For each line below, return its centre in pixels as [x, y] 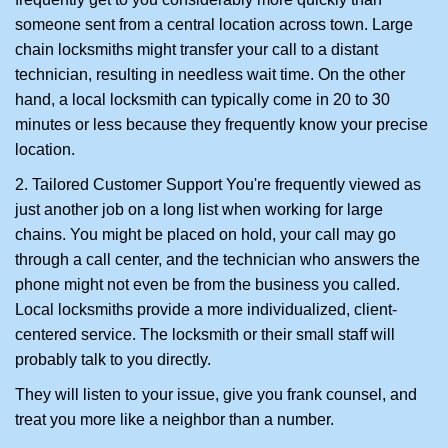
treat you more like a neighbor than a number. [174, 419]
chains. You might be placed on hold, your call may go [205, 234]
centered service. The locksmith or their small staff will [205, 334]
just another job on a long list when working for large [199, 209]
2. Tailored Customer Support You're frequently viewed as [218, 184]
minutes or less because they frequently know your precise [221, 124]
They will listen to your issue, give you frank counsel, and [216, 394]
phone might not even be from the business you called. [207, 284]
